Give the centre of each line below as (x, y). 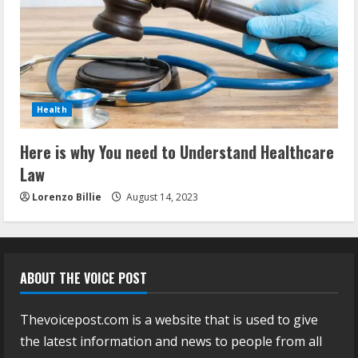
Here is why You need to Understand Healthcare (177, 152)
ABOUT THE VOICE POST (84, 278)
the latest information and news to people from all (171, 342)
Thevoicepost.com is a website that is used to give (169, 320)
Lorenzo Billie (67, 197)
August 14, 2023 (161, 197)
